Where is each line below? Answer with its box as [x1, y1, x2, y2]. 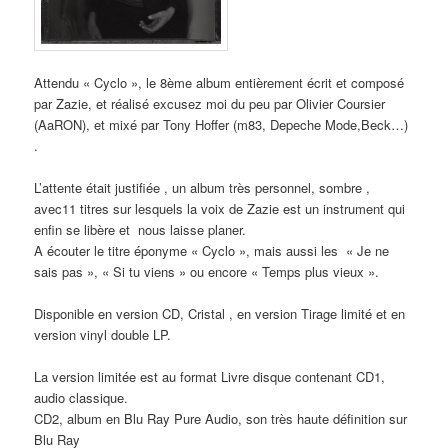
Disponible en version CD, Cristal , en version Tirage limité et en [34, 303, 406, 323]
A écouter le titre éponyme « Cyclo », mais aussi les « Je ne [34, 240, 390, 260]
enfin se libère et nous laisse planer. [34, 219, 247, 239]
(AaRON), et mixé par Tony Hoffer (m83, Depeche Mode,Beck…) [34, 114, 409, 134]
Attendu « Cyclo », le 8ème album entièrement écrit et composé [34, 72, 405, 92]
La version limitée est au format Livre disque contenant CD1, [34, 367, 386, 387]
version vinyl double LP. [34, 324, 172, 344]
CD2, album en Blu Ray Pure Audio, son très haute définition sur [34, 409, 408, 429]
